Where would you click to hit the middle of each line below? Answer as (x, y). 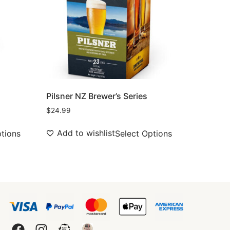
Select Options (144, 134)
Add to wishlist (86, 133)
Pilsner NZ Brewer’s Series (97, 96)
